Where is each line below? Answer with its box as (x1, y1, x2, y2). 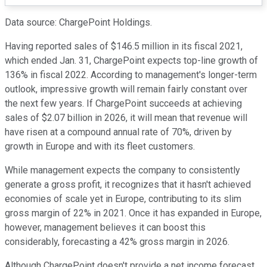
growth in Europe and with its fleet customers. (5, 141, 195, 153)
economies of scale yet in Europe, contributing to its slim (5, 193, 241, 205)
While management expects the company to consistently (5, 164, 240, 176)
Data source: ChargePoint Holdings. (5, 17, 152, 29)
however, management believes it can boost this (5, 222, 206, 234)
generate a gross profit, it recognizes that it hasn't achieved (5, 179, 251, 191)
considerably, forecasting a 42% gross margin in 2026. (5, 236, 229, 248)
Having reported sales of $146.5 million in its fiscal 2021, (5, 41, 243, 52)
